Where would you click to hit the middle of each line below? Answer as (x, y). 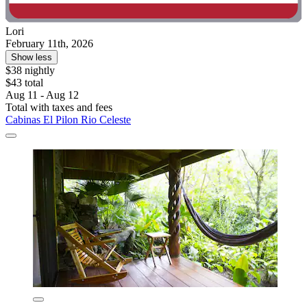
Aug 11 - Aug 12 (42, 95)
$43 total (24, 82)
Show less (32, 57)
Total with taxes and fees (59, 107)
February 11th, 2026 (49, 43)
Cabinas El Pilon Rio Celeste (68, 119)
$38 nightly (30, 70)
